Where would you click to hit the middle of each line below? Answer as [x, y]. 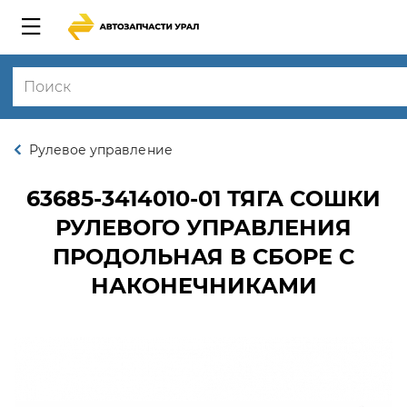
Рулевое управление [101, 150]
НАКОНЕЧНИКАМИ [203, 286]
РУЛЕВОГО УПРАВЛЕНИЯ [203, 228]
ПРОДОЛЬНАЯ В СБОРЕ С [203, 257]
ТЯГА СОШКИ [301, 199]
